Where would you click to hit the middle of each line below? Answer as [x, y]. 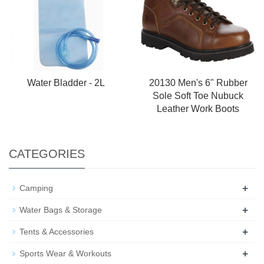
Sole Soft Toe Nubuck [198, 95]
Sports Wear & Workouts [65, 253]
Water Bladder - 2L [66, 82]
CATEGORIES [47, 154]
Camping [36, 188]
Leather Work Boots [198, 108]
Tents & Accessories [57, 231]
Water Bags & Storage [61, 209]
